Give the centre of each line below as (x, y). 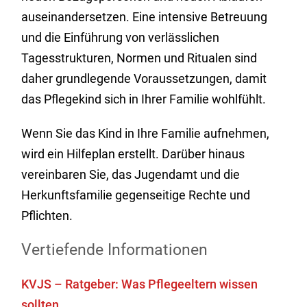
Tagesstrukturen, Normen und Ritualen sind (139, 58)
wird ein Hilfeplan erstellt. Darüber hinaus (133, 154)
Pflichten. (47, 216)
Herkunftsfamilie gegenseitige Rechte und (136, 195)
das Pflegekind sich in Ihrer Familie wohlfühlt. (144, 99)
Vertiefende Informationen (115, 250)
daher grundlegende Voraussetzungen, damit (144, 78)
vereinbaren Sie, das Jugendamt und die (131, 174)
